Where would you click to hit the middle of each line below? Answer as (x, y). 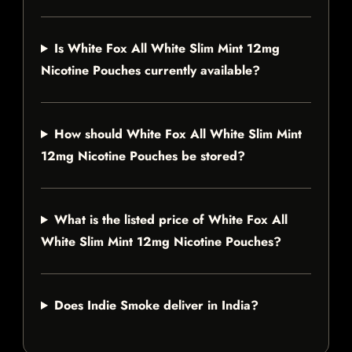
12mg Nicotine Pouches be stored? (143, 156)
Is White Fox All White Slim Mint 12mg (167, 49)
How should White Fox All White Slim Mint (178, 134)
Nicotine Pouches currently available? (150, 71)
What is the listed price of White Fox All (170, 220)
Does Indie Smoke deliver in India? (156, 306)
